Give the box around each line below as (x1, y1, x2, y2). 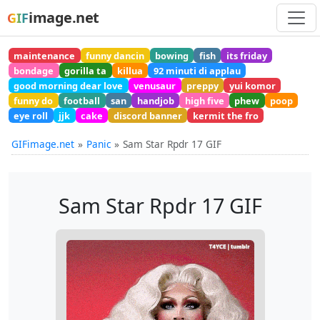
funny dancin (86, 49, 145, 62)
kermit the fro (192, 109, 259, 122)
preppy (186, 79, 219, 92)
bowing (154, 49, 189, 62)
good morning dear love (14, 79, 124, 92)
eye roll (14, 109, 49, 122)
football (64, 94, 101, 107)
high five (184, 94, 224, 107)
